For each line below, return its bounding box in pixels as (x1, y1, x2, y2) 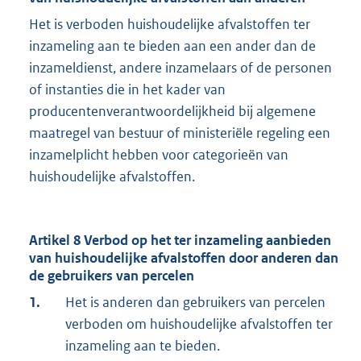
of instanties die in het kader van (29, 81, 226, 99)
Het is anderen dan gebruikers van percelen (65, 293, 326, 312)
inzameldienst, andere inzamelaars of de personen (29, 59, 332, 77)
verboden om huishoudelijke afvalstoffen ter (65, 315, 333, 334)
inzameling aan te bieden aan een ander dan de (29, 37, 316, 56)
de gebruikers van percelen (29, 267, 194, 285)
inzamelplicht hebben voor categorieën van (29, 146, 288, 164)
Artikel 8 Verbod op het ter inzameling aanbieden (29, 231, 331, 250)
